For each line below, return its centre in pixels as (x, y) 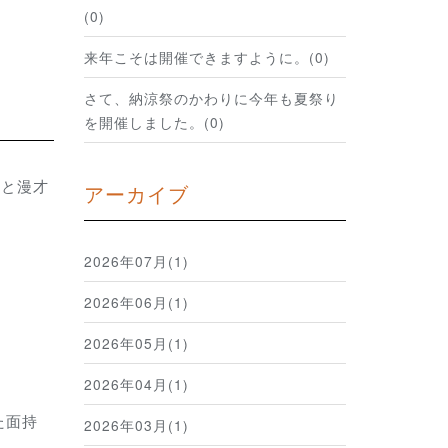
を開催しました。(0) (154, 121)
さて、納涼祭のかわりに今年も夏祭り (211, 97)
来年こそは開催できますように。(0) (206, 56)
